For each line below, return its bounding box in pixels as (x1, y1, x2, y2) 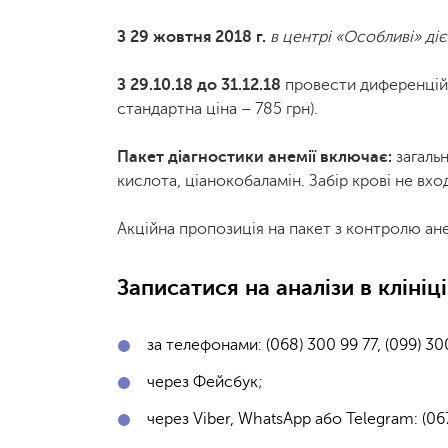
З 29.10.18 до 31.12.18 (117, 76, 285, 94)
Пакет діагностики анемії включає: (117, 148, 392, 166)
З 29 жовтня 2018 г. (117, 28, 270, 46)
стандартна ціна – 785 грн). (117, 100, 318, 118)
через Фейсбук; (147, 373, 263, 391)
